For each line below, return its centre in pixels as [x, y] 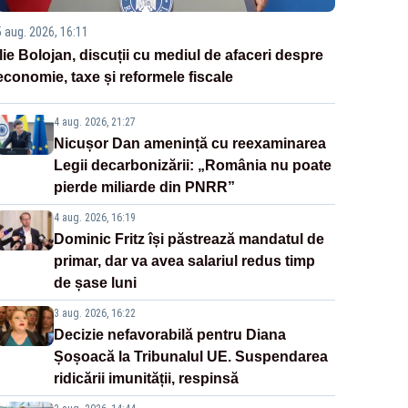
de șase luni [95, 282]
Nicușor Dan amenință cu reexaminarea [189, 143]
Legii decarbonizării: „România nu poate [192, 165]
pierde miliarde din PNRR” [144, 187]
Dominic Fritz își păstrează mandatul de [189, 239]
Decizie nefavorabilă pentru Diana [169, 334]
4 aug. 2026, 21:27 [94, 122]
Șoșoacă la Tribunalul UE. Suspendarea [190, 356]
